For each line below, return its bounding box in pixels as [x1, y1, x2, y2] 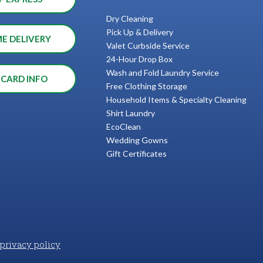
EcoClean [106, 121, 141, 131]
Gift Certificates [106, 148, 167, 159]
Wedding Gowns [106, 134, 168, 145]
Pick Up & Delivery [106, 26, 173, 37]
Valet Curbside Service [106, 40, 190, 50]
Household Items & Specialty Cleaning [106, 94, 247, 104]
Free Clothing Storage [106, 80, 187, 91]
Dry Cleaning [106, 13, 153, 23]
